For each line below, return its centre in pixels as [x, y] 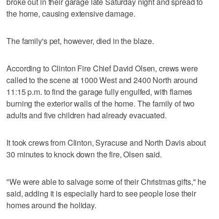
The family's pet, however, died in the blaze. [80, 41]
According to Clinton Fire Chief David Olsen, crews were [102, 68]
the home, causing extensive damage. [71, 14]
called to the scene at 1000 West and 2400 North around [102, 80]
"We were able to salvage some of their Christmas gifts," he [107, 182]
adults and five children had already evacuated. [87, 115]
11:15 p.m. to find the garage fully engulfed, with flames [99, 92]
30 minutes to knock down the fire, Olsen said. [84, 154]
